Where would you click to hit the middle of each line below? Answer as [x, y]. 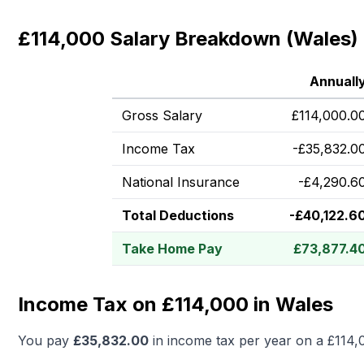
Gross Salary [162, 115]
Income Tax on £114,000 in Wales [175, 304]
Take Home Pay [172, 249]
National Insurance [181, 182]
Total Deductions [178, 215]
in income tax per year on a [238, 340]
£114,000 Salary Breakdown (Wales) [188, 39]
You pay [45, 340]
